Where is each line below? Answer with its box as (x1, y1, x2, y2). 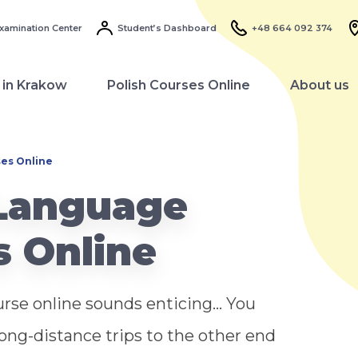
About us (290, 78, 349, 93)
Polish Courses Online (107, 78, 250, 93)
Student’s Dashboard (117, 22, 217, 34)
